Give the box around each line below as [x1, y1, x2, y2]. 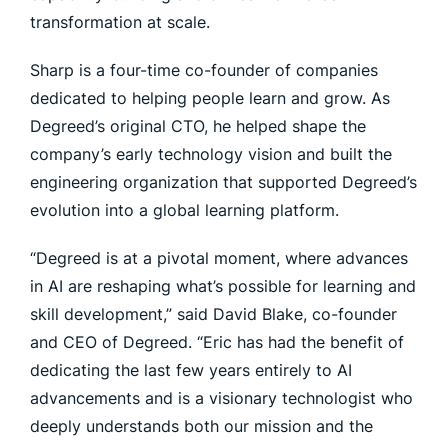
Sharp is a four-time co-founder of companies [30, 60, 378, 80]
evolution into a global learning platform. [30, 200, 339, 220]
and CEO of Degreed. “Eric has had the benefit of [30, 332, 404, 352]
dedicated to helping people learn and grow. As [30, 88, 390, 108]
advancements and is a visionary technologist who [30, 388, 413, 408]
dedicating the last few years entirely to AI [30, 360, 352, 380]
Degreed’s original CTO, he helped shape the [30, 116, 366, 136]
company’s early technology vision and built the [30, 144, 392, 164]
